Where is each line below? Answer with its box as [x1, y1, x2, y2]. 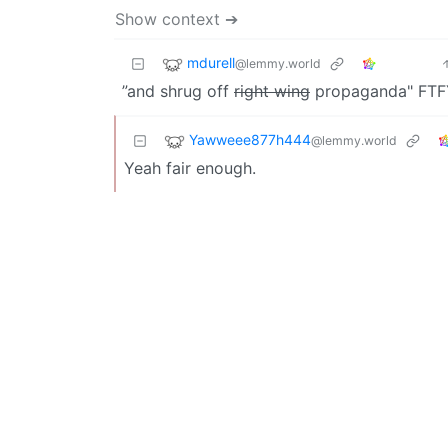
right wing [234, 80, 310, 101]
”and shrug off [122, 80, 234, 101]
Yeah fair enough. [124, 157, 256, 178]
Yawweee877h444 [189, 130, 311, 148]
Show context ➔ [115, 8, 238, 29]
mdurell [187, 53, 235, 71]
